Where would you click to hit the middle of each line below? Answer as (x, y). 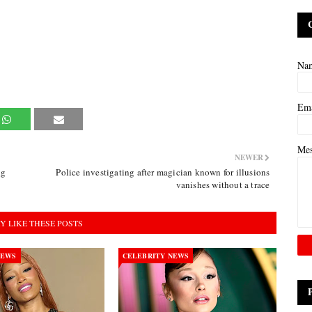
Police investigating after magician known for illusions (163, 172)
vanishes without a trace (223, 185)
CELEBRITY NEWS (156, 256)
